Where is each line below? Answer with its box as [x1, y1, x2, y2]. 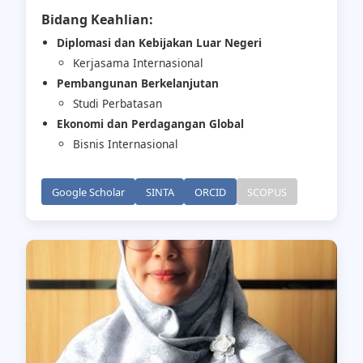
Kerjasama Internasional [72, 55, 203, 71]
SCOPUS [246, 184, 287, 199]
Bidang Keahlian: [41, 10, 154, 28]
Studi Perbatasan [72, 96, 162, 112]
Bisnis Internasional [72, 136, 178, 152]
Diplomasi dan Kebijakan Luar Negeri [57, 34, 263, 50]
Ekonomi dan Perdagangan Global [57, 115, 245, 131]
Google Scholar [51, 184, 125, 199]
